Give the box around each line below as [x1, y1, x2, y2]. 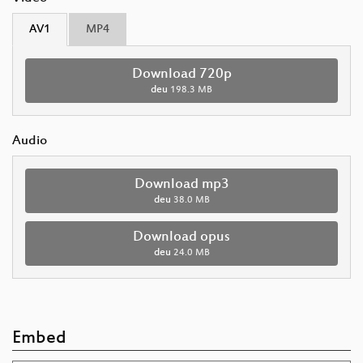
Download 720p [131, 66, 232, 83]
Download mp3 [134, 176, 229, 193]
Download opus [133, 228, 230, 246]
